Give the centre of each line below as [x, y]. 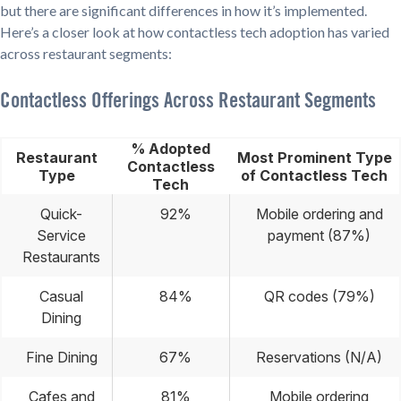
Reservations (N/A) [319, 357]
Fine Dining [61, 357]
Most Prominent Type [314, 157]
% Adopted [171, 148]
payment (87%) [319, 235]
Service [61, 235]
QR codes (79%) [319, 296]
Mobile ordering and [319, 213]
